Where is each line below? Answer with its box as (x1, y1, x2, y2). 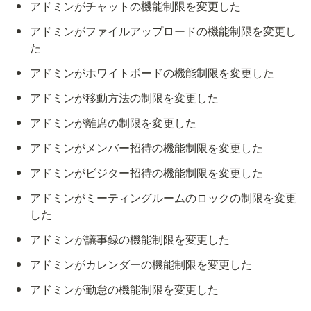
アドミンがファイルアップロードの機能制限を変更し (30, 23, 297, 40)
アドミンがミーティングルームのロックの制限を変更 (30, 190, 297, 206)
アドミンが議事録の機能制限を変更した (30, 231, 230, 248)
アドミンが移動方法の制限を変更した (30, 90, 219, 106)
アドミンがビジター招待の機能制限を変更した (30, 165, 264, 181)
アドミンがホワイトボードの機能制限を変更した (30, 65, 275, 81)
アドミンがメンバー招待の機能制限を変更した (30, 140, 264, 156)
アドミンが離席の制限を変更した (30, 115, 197, 131)
